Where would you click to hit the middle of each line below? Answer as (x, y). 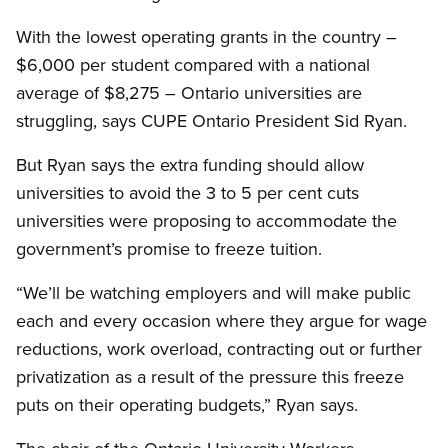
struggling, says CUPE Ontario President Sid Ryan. (211, 121)
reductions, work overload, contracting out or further (219, 349)
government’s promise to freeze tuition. (169, 249)
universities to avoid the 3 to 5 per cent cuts (187, 193)
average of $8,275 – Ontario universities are (189, 93)
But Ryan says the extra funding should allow (190, 165)
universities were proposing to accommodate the (206, 221)
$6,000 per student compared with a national (193, 65)
